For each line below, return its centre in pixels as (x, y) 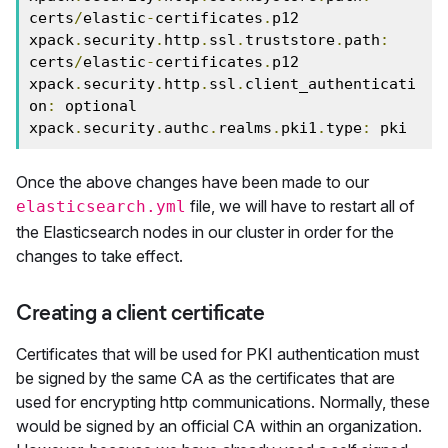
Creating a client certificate (140, 312)
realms (245, 128)
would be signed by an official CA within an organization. (219, 426)
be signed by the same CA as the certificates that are (205, 378)
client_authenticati (330, 84)
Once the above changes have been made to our (192, 182)
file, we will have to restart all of (300, 206)
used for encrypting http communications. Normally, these (223, 402)
